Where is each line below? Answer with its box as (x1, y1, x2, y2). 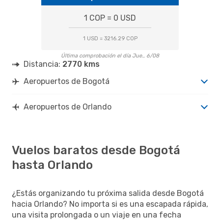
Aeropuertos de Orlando (24, 102, 111, 111)
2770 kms (62, 59, 100, 69)
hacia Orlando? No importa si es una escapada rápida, (12, 199, 208, 209)
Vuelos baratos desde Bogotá (12, 143, 180, 157)
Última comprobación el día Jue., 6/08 (61, 52, 159, 59)
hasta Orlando (12, 158, 93, 172)
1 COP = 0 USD (84, 13, 136, 23)
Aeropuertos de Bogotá (24, 76, 110, 86)
